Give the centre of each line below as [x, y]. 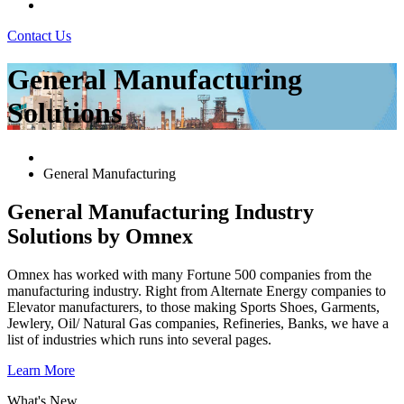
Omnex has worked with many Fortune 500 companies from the [189, 274]
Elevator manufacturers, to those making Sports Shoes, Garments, [193, 307]
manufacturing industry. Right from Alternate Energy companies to [197, 290]
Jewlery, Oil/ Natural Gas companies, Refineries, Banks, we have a [198, 323]
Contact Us [39, 36]
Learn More [41, 370]
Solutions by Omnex [100, 236]
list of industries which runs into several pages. [139, 339]
